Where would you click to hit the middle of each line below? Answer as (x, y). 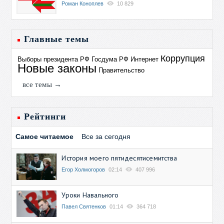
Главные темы (57, 39)
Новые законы (57, 68)
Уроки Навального (90, 195)
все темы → (42, 84)
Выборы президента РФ (54, 59)
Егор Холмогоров (83, 169)
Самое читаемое (45, 136)
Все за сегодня (106, 136)
